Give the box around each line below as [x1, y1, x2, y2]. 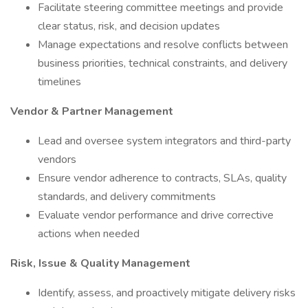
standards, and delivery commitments [38, 189, 216, 204]
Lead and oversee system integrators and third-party [38, 133, 291, 148]
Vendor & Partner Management [10, 104, 173, 119]
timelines [38, 74, 81, 89]
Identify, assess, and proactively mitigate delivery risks [38, 285, 296, 300]
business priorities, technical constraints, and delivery [38, 56, 287, 71]
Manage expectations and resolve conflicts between [38, 37, 288, 52]
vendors [38, 152, 76, 167]
